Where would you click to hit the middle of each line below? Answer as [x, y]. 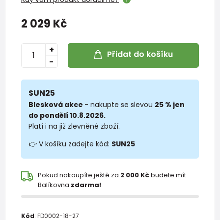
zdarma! [86, 185]
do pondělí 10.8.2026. [67, 115]
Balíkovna [54, 185]
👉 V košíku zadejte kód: [70, 144]
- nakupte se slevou [120, 104]
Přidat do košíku [140, 55]
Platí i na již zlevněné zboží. [74, 126]
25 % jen [170, 104]
